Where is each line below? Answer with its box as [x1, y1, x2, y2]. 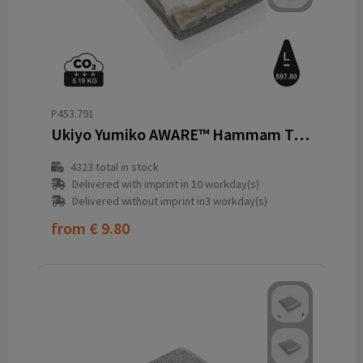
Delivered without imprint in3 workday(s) [71, 194, 267, 209]
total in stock [92, 160, 159, 175]
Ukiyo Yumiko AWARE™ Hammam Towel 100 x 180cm [293, 124, 310, 145]
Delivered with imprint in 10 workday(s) [71, 177, 259, 192]
